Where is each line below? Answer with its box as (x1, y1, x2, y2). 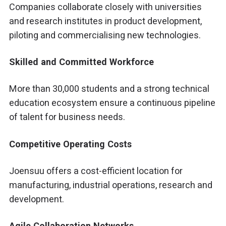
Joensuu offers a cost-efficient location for (9, 165, 183, 176)
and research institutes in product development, (9, 15, 202, 26)
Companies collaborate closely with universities (9, 1, 202, 12)
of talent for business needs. (9, 111, 126, 123)
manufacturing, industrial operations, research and (9, 179, 213, 190)
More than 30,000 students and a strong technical (9, 83, 210, 94)
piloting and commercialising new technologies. (9, 29, 201, 40)
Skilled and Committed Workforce (9, 56, 154, 68)
